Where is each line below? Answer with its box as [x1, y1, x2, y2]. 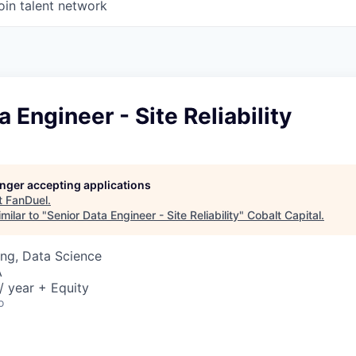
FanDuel [6, 193, 48, 207]
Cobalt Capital [247, 208, 321, 222]
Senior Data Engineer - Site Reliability [47, 208, 239, 222]
